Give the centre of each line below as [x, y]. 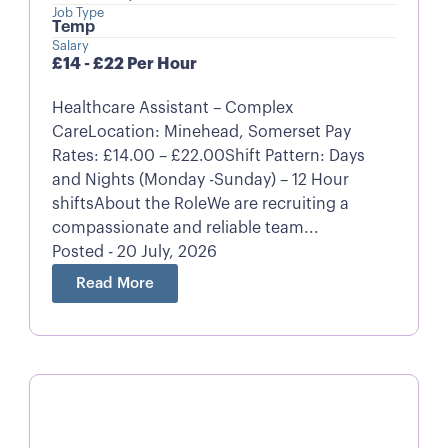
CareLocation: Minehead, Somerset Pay [201, 131]
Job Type [77, 12]
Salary [70, 45]
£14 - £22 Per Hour [124, 63]
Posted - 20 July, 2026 [134, 251]
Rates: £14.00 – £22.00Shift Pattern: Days [208, 155]
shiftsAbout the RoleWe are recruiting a [200, 203]
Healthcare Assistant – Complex [172, 107]
